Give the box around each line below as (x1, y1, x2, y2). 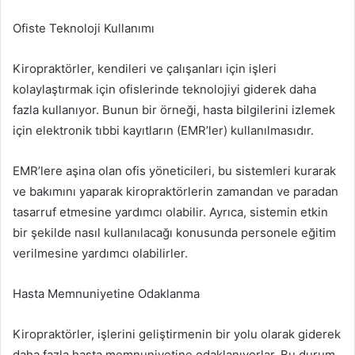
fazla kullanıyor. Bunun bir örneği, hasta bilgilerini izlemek (13, 101, 335, 117)
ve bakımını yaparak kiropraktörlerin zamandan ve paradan (13, 183, 338, 199)
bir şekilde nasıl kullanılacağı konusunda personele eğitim (13, 224, 336, 240)
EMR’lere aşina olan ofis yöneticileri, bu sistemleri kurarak (13, 162, 336, 178)
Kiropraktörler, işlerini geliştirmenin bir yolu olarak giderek (13, 326, 341, 342)
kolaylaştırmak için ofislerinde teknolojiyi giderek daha (13, 81, 316, 97)
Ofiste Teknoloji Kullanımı (13, 20, 155, 36)
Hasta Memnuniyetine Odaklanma (13, 285, 200, 301)
